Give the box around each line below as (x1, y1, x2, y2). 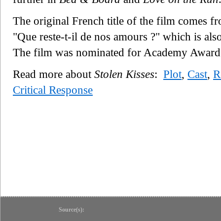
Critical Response (13, 83, 93, 96)
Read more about (13, 68, 94, 80)
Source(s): (59, 206, 84, 213)
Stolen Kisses (94, 68, 154, 80)
